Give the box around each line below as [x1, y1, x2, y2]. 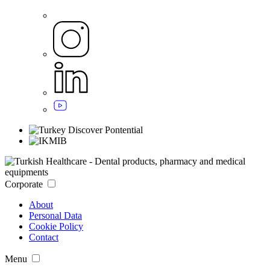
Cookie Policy [29, 221, 83, 231]
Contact [29, 231, 58, 242]
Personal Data [29, 210, 82, 221]
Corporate [5, 178, 43, 189]
